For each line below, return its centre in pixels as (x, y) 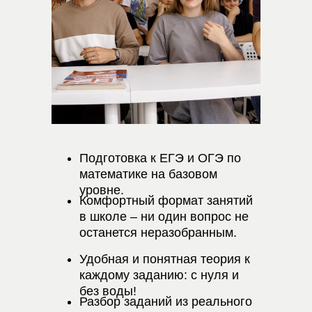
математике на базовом (148, 174)
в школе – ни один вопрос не (164, 217)
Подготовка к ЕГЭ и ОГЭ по (160, 158)
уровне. (102, 190)
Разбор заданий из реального (166, 302)
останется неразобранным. (158, 233)
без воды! (108, 291)
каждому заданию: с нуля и (159, 275)
